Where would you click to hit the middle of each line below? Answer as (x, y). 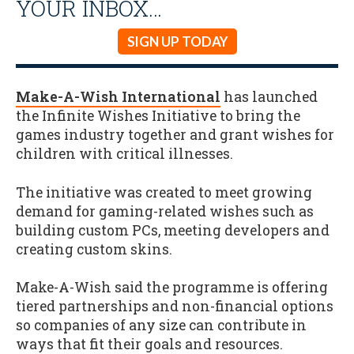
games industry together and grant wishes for (175, 134)
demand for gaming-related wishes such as (165, 211)
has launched (269, 96)
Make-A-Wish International (118, 96)
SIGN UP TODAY (177, 42)
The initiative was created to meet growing (164, 192)
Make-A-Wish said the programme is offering (172, 288)
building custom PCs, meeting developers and (173, 230)
